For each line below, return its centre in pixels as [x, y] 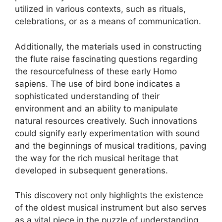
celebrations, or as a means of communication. [108, 21]
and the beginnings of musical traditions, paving [111, 145]
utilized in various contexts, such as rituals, [100, 9]
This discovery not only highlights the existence [109, 195]
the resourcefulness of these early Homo [96, 71]
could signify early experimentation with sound [108, 133]
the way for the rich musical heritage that [97, 158]
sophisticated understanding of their [87, 96]
